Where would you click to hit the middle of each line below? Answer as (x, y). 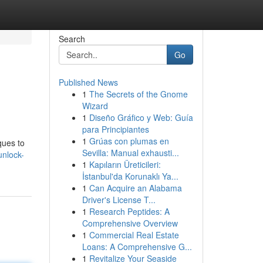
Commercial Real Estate (134, 235)
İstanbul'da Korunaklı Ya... (130, 176)
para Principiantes (115, 129)
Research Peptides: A (129, 211)
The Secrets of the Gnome (138, 94)
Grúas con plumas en (129, 141)
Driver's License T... (119, 200)
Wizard (95, 106)
